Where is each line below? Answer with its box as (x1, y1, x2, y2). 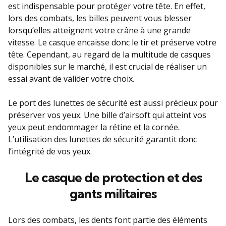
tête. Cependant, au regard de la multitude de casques (8, 49, 211, 60)
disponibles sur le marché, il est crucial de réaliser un (8, 61, 207, 72)
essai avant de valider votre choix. (8, 73, 134, 84)
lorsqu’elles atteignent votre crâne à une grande (8, 25, 191, 36)
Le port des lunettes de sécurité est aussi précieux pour (8, 97, 218, 108)
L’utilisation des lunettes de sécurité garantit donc (8, 134, 197, 145)
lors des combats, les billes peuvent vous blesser (8, 13, 192, 24)
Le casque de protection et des (24, 169, 202, 186)
